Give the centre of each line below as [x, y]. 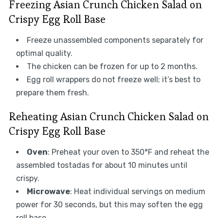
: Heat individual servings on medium [137, 191]
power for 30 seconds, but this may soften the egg [109, 204]
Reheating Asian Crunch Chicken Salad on [109, 116]
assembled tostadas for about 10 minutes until [101, 165]
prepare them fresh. [52, 92]
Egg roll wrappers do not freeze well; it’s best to [113, 79]
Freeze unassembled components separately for [115, 40]
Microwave [48, 191]
